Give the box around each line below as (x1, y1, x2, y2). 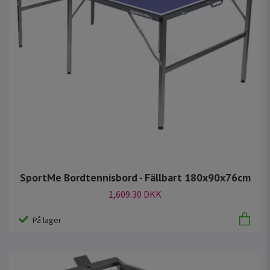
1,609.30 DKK (108, 187, 162, 200)
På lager (33, 215, 61, 225)
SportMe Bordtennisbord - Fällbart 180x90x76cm (19, 170, 251, 184)
